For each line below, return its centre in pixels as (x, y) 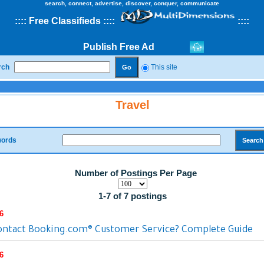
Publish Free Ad (119, 47)
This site (164, 67)
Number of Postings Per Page (136, 173)
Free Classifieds (66, 21)
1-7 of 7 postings (132, 196)
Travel (132, 105)
